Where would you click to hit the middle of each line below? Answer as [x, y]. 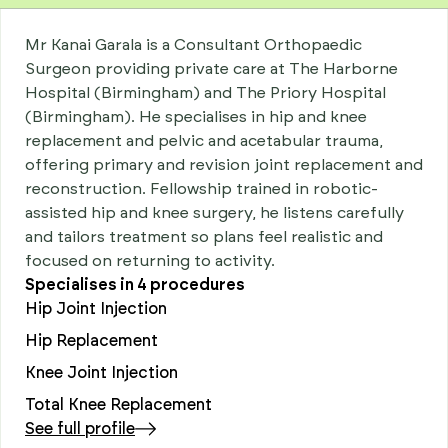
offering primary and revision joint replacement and [224, 165]
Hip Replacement [91, 341]
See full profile [80, 429]
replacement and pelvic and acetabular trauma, [204, 141]
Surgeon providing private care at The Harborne [211, 69]
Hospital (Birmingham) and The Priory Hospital [205, 93]
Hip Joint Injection [96, 309]
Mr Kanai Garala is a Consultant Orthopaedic [193, 45]
